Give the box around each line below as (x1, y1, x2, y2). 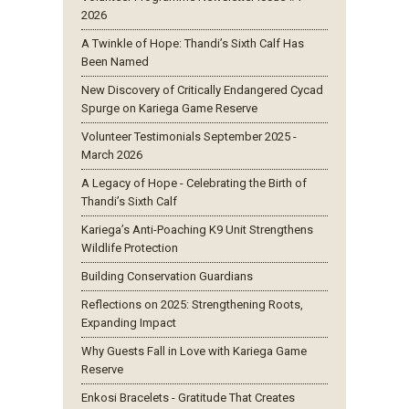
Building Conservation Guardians (81, 268, 253, 283)
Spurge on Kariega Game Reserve (81, 100, 257, 115)
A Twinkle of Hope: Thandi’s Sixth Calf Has (81, 36, 304, 50)
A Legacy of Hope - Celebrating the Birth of (81, 175, 307, 190)
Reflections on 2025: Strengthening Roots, (81, 297, 303, 311)
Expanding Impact (81, 315, 176, 330)
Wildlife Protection (81, 240, 178, 255)
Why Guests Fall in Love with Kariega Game (81, 343, 307, 358)
